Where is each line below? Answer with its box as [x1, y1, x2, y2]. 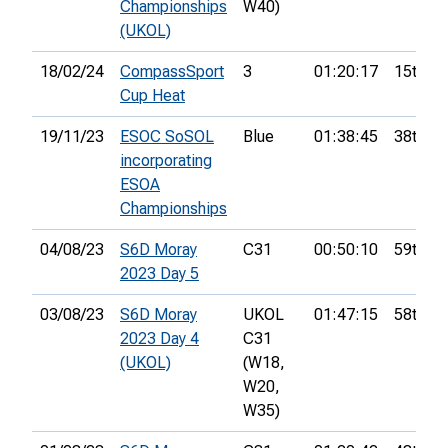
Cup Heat [120, 86, 185, 106]
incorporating [120, 151, 212, 171]
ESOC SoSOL [120, 127, 214, 147]
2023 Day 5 [120, 264, 199, 284]
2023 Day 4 [120, 329, 199, 349]
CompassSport [120, 62, 224, 82]
